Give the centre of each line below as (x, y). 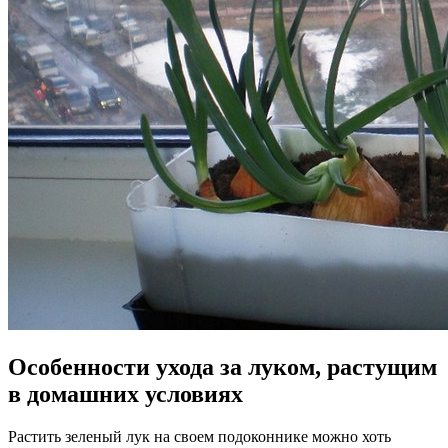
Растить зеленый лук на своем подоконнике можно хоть (199, 436)
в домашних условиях (125, 393)
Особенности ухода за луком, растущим (222, 366)
